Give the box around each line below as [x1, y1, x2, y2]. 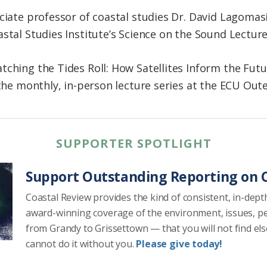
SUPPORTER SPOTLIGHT [55, 135, 212, 152]
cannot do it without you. [26, 237, 136, 251]
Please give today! [136, 237, 223, 251]
